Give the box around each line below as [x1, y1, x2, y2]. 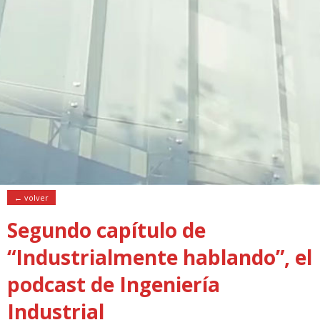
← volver [14, 191, 49, 203]
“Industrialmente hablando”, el [7, 243, 312, 271]
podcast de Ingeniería [7, 270, 220, 298]
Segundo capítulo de [7, 216, 206, 244]
